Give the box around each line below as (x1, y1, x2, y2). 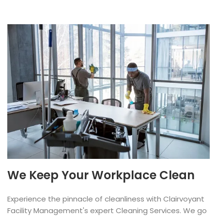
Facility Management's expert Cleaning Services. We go (7, 205, 207, 216)
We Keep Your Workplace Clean (7, 167, 195, 183)
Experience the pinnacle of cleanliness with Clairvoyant (7, 193, 204, 204)
